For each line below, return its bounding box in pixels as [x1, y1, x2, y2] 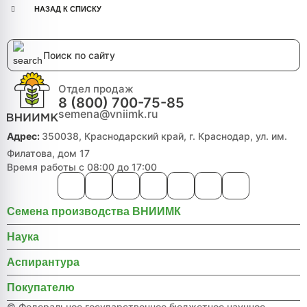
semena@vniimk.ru [58, 106, 158, 121]
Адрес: [7, 130, 42, 142]
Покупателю [7, 281, 75, 293]
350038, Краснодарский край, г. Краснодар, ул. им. [42, 130, 287, 142]
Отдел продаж [58, 82, 134, 95]
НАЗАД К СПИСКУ [34, 4, 101, 13]
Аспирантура [7, 256, 79, 268]
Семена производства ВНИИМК [7, 205, 181, 217]
